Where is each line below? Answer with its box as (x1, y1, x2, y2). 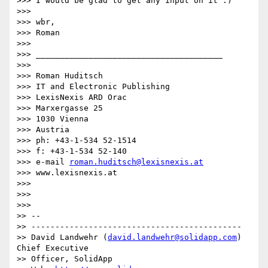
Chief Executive (17, 243, 93, 253)
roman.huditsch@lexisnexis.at (69, 157, 203, 167)
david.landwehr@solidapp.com (108, 233, 237, 242)
